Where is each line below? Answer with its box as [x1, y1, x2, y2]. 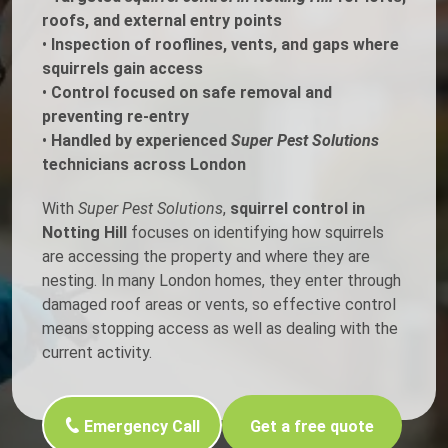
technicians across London [42, 155, 246, 175]
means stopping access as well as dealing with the [42, 319, 398, 339]
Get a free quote [250, 417, 374, 437]
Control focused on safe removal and [51, 83, 332, 103]
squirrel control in [230, 199, 365, 219]
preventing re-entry [42, 107, 189, 127]
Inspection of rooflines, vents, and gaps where [51, 35, 399, 55]
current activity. [42, 343, 152, 363]
